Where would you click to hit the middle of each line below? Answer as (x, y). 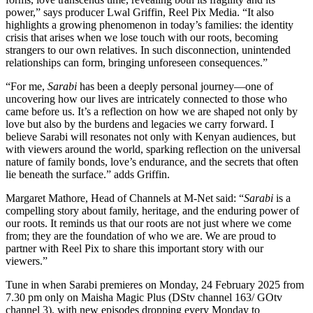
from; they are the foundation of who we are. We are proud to (141, 235)
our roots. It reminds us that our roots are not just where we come (148, 223)
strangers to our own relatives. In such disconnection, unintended (148, 50)
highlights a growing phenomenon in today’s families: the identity (150, 24)
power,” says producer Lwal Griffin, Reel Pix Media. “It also (140, 12)
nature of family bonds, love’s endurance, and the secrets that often (152, 161)
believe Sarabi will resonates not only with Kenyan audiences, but (151, 136)
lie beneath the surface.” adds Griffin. (88, 174)
